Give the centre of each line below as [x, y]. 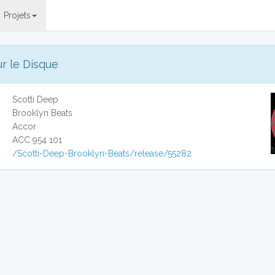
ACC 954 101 [37, 140]
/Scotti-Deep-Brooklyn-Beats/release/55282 [102, 153]
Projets [17, 15]
